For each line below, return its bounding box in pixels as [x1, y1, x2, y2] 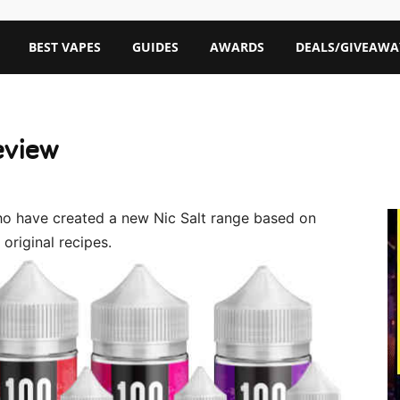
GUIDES [131, 38, 179, 55]
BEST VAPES [28, 38, 101, 55]
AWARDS [209, 38, 264, 55]
